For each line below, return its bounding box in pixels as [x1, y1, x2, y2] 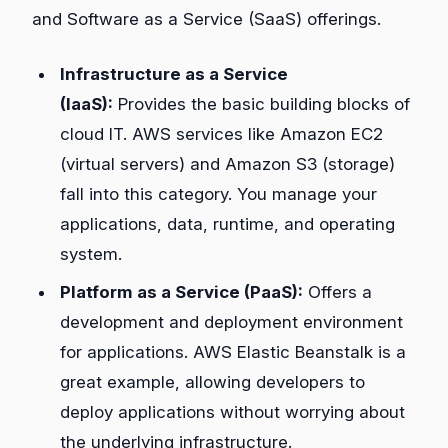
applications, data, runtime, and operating [60, 214, 395, 235]
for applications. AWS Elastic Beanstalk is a [60, 342, 406, 363]
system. [60, 244, 122, 265]
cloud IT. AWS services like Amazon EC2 [60, 124, 383, 145]
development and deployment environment [60, 312, 403, 333]
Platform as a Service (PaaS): [60, 282, 303, 303]
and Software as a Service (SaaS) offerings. [32, 8, 381, 29]
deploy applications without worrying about [60, 402, 405, 423]
